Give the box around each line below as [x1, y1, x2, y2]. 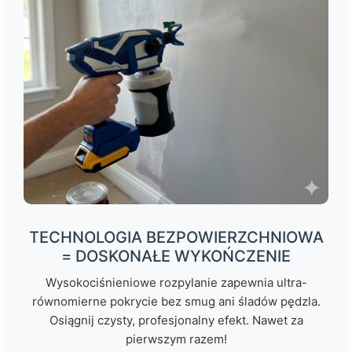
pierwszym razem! [125, 332, 227, 347]
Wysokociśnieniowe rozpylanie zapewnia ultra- [45, 275, 307, 291]
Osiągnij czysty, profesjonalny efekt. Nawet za [49, 313, 303, 328]
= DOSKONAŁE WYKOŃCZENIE [61, 247, 291, 266]
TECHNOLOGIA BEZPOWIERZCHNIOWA [28, 228, 324, 247]
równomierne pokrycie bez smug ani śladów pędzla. [31, 294, 321, 310]
